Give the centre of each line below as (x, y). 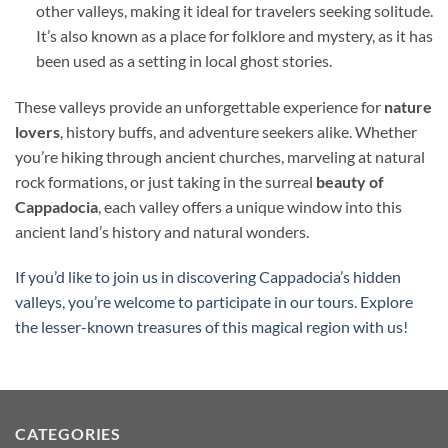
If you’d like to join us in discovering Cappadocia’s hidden (208, 277)
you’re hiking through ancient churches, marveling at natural (220, 156)
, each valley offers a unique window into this (250, 206)
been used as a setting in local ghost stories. (183, 60)
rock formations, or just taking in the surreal (165, 181)
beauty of (350, 181)
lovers (37, 131)
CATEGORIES (68, 434)
